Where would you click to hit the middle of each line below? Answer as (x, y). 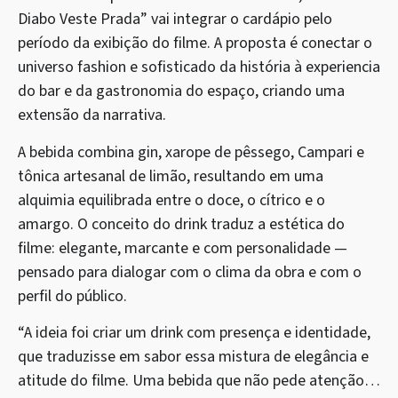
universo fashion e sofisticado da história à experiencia (199, 68)
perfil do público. (72, 296)
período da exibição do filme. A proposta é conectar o (195, 44)
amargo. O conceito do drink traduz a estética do (181, 224)
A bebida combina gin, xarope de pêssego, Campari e (191, 152)
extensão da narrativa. (92, 115)
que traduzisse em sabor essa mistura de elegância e (193, 357)
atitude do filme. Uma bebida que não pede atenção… (199, 381)
